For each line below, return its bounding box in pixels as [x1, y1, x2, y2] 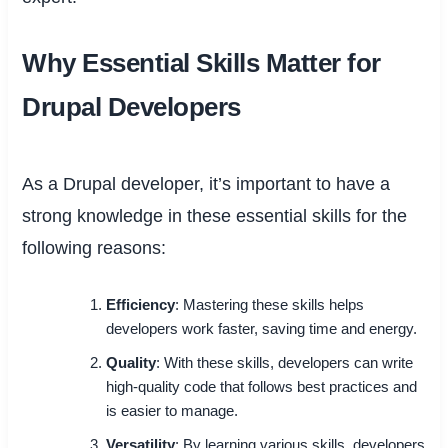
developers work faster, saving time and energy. [106, 321, 418, 338]
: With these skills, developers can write [156, 355, 414, 372]
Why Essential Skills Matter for [22, 48, 381, 79]
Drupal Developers [22, 92, 241, 123]
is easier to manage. [106, 403, 239, 420]
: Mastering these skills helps [175, 297, 365, 314]
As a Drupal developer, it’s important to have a [22, 174, 391, 195]
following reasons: [22, 238, 167, 259]
